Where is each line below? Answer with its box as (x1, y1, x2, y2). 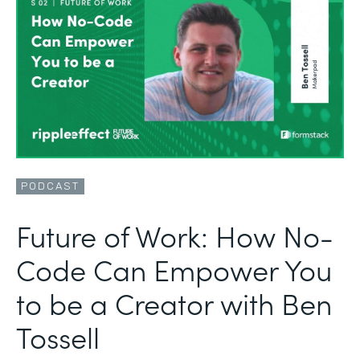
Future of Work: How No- (16, 214, 333, 256)
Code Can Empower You (16, 247, 332, 289)
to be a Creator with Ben (16, 281, 332, 323)
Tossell (16, 315, 100, 357)
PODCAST (21, 179, 80, 192)
